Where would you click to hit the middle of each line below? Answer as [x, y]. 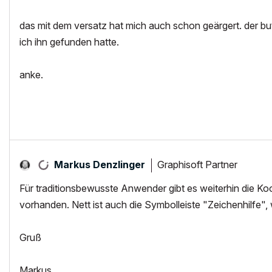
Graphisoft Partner [197, 164]
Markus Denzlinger [100, 165]
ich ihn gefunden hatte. [69, 42]
